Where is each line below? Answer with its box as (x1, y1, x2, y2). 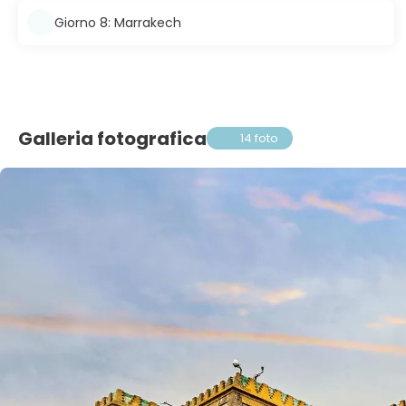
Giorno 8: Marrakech (54, 13, 181, 32)
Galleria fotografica (18, 125, 207, 151)
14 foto (240, 130, 279, 147)
